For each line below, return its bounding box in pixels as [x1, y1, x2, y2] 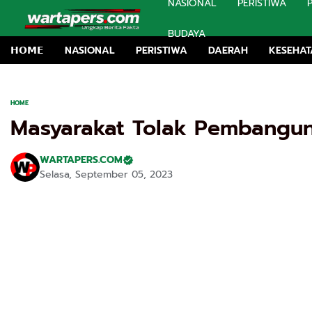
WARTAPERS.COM [40, 153, 123, 167]
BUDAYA [167, 26, 205, 41]
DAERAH [208, 42, 248, 58]
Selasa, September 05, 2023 [40, 167, 173, 182]
